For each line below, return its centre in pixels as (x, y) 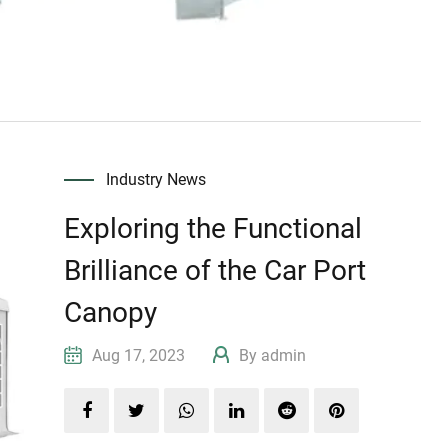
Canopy (111, 312)
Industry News (156, 179)
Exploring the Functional (213, 228)
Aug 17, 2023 (151, 355)
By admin (271, 355)
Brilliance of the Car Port (215, 270)
